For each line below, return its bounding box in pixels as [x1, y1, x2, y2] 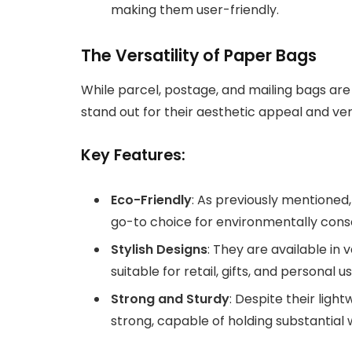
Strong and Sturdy [111, 289, 229, 308]
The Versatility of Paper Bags [81, 43, 317, 67]
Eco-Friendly [111, 190, 192, 209]
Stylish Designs [111, 240, 207, 258]
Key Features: [81, 145, 185, 167]
